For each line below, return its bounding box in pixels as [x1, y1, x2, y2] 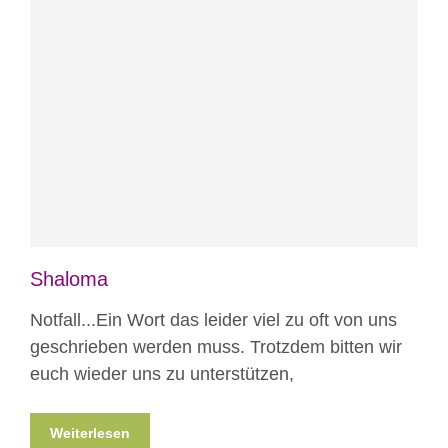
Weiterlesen [50, 425, 130, 442]
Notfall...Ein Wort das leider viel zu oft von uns [30, 310, 397, 331]
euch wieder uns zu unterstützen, [30, 364, 294, 385]
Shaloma [30, 268, 108, 291]
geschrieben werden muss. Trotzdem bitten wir [30, 337, 402, 358]
